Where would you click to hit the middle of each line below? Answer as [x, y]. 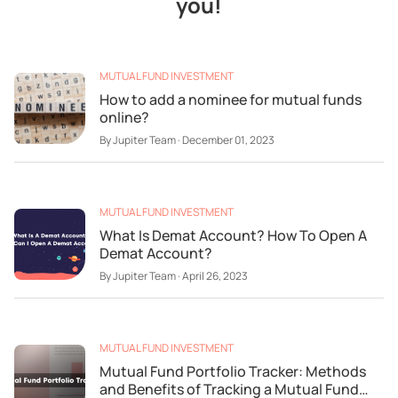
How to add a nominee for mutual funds [231, 99]
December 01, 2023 [228, 140]
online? [124, 117]
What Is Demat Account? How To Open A [233, 235]
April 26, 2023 [215, 276]
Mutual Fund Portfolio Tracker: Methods [233, 371]
